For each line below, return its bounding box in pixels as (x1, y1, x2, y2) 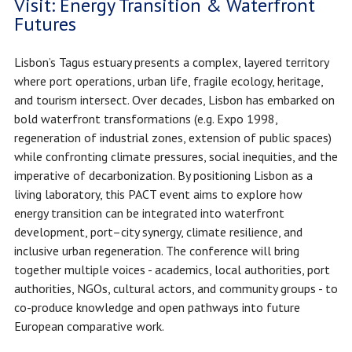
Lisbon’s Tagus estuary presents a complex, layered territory (13, 54, 328, 71)
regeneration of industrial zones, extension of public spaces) (13, 130, 332, 146)
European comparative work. (13, 318, 164, 335)
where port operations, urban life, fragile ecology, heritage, (13, 73, 323, 90)
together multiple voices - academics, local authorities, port (13, 262, 330, 278)
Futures (13, 12, 76, 37)
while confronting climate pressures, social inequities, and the (13, 148, 338, 165)
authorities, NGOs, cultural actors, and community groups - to (13, 280, 338, 297)
